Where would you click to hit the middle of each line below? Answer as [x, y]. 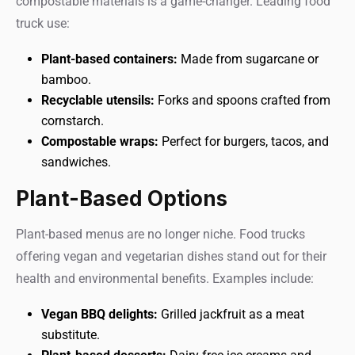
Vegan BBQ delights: [99, 314]
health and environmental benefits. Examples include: [165, 279]
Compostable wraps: [100, 141]
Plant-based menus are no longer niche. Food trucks [160, 234]
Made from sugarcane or [248, 59]
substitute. [71, 335]
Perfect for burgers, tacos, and [244, 141]
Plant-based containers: [109, 59]
